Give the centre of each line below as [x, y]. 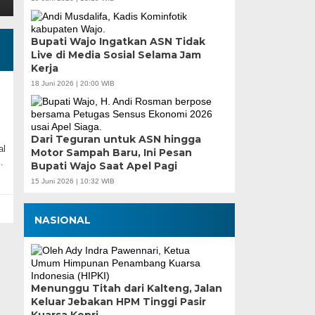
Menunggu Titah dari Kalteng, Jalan [126, 288]
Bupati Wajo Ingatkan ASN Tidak [118, 41]
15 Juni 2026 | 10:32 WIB [72, 181]
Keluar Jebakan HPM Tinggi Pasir [118, 301]
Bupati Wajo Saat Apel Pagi [104, 166]
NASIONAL [62, 220]
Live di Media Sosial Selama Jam [116, 54]
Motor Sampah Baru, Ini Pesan [111, 152]
